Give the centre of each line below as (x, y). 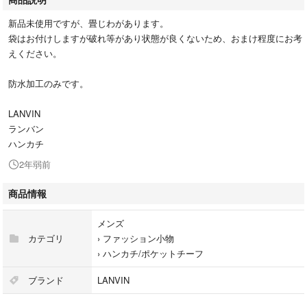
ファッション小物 (138, 238)
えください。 (35, 53)
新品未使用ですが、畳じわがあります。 (88, 23)
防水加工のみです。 (48, 83)
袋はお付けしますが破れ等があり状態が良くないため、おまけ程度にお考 (155, 38)
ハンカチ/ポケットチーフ (153, 253)
